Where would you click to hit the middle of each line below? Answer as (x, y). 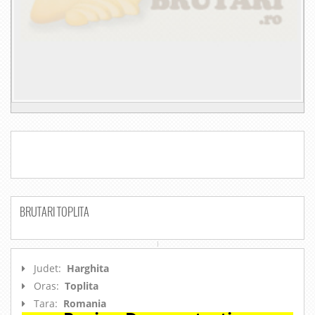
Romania (85, 304)
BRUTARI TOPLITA (54, 212)
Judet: (49, 269)
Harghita (88, 269)
